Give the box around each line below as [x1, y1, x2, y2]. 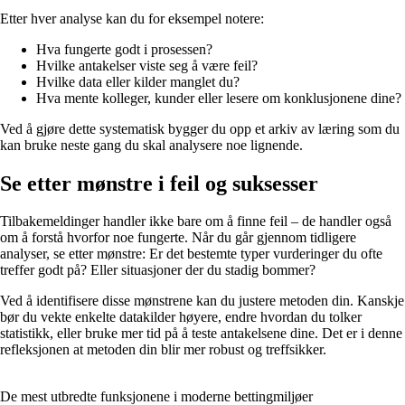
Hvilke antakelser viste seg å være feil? [36, 57, 258, 73]
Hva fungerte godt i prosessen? [36, 41, 212, 57]
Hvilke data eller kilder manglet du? [36, 73, 240, 89]
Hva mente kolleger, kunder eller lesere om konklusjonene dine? [36, 89, 401, 106]
